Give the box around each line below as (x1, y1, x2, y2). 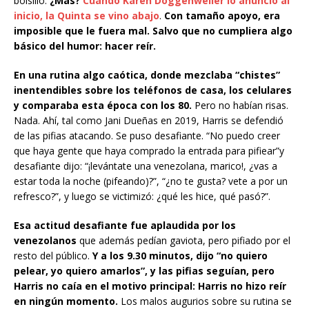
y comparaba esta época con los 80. (14, 99, 195, 112)
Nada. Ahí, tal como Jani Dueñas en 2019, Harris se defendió (14, 114, 283, 128)
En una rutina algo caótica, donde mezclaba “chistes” (14, 68, 280, 82)
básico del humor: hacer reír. (14, 39, 156, 53)
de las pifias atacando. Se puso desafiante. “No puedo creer (14, 129, 280, 143)
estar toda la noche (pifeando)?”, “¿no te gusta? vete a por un (14, 175, 288, 188)
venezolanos (14, 234, 77, 248)
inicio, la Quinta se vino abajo (14, 9, 159, 23)
